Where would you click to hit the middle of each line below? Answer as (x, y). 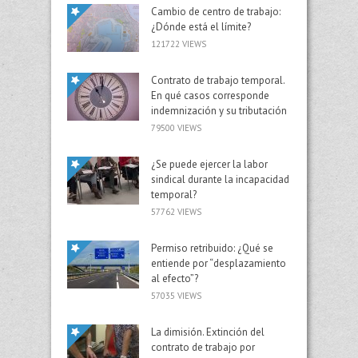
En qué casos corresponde (210, 96)
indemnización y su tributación (219, 111)
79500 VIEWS (176, 128)
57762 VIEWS (176, 212)
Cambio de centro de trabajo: (216, 12)
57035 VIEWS (176, 296)
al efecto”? (175, 279)
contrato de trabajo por (203, 348)
